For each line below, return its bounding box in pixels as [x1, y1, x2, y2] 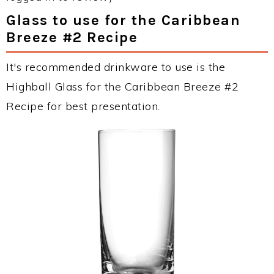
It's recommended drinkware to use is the [6, 60, 225, 74]
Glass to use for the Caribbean [6, 12, 240, 29]
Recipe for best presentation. [6, 99, 160, 113]
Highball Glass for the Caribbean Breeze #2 [6, 80, 239, 94]
